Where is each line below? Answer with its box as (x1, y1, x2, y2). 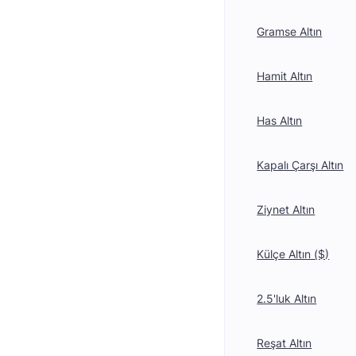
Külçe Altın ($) (257, 247, 330, 261)
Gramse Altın (257, 25, 323, 38)
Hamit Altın (257, 69, 313, 83)
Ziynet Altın (257, 203, 315, 216)
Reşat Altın (257, 336, 312, 350)
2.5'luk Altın (257, 292, 317, 305)
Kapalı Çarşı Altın (257, 158, 344, 172)
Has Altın (257, 114, 303, 127)
